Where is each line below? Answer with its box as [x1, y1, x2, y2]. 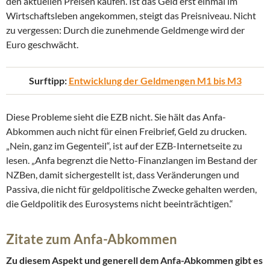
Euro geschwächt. [6, 39, 78, 51]
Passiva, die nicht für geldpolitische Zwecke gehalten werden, [6, 183, 257, 195]
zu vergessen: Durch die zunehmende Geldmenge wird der [6, 24, 245, 36]
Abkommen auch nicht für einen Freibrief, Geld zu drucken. [6, 125, 246, 137]
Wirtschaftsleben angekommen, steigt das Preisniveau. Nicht [6, 10, 256, 22]
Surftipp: [28, 75, 69, 87]
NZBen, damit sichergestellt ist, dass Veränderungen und [6, 169, 239, 181]
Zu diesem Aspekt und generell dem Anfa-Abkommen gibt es [6, 254, 263, 266]
